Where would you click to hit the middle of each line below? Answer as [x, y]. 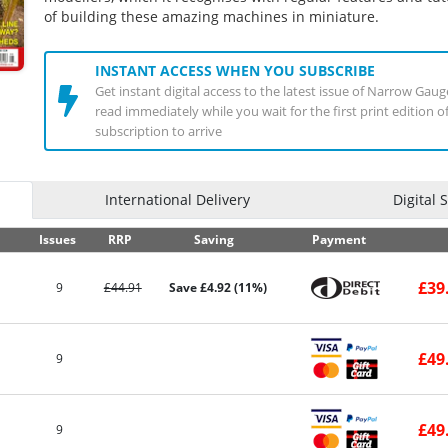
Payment [339, 239]
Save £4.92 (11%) [218, 287]
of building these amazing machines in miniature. [211, 16]
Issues [58, 239]
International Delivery [177, 199]
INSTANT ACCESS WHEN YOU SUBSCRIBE [234, 70]
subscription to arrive [158, 131]
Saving [214, 239]
